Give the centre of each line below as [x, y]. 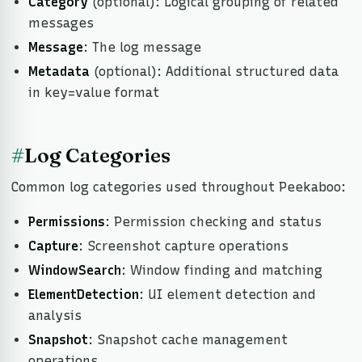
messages [61, 23]
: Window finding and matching [221, 270]
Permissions [66, 221]
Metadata [59, 72]
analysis [55, 315]
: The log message [142, 48]
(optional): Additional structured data [214, 72]
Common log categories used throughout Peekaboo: [179, 187]
